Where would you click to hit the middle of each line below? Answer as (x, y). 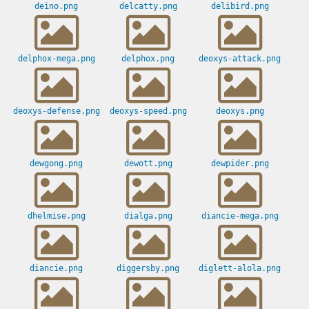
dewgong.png (56, 164)
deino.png (56, 7)
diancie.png (56, 269)
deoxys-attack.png (240, 59)
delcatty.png (148, 7)
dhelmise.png (56, 216)
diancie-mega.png (240, 216)
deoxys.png (240, 111)
